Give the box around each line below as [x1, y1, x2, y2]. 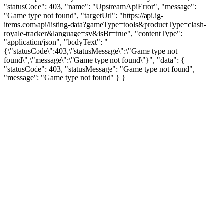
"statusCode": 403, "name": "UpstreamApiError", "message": [4, 2, 196, 11]
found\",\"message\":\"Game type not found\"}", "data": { [4, 55, 184, 64]
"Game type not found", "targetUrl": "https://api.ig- [4, 11, 163, 20]
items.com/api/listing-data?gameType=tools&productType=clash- [4, 20, 206, 29]
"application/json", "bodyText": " [4, 37, 108, 46]
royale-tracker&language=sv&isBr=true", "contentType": [4, 29, 182, 37]
